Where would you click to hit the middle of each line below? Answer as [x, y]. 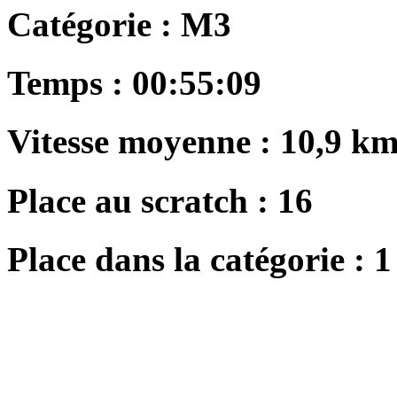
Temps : [65, 83]
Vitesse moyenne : [144, 142]
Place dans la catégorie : [191, 259]
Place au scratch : [142, 200]
